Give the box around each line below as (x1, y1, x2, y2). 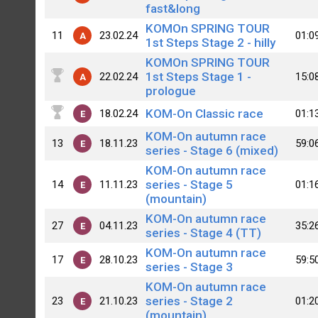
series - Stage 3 (146, 260, 234, 275)
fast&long (146, 1, 201, 16)
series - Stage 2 (146, 294, 234, 309)
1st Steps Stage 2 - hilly (146, 35, 276, 50)
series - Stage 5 (146, 177, 234, 192)
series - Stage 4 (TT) (146, 226, 262, 241)
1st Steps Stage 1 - (146, 70, 252, 84)
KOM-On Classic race (146, 106, 264, 121)
